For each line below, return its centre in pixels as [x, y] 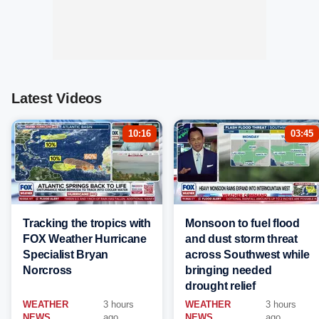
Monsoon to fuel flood [242, 223]
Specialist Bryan [66, 255]
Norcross [47, 270]
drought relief [220, 286]
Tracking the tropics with [87, 223]
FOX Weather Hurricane [85, 239]
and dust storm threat [241, 239]
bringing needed [229, 270]
